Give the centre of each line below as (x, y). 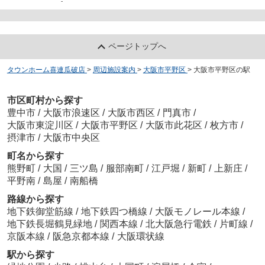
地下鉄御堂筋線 (41, 211)
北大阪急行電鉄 (180, 224)
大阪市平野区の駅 (222, 70)
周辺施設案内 (114, 70)
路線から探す (35, 199)
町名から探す (35, 156)
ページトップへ (138, 46)
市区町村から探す (45, 100)
